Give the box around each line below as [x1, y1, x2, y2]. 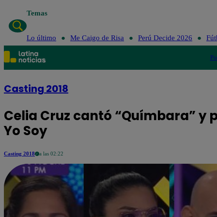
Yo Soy [4, 122, 47, 139]
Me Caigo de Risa [70, 34, 124, 42]
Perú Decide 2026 [138, 34, 192, 42]
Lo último [26, 34, 56, 42]
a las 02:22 [39, 151, 63, 156]
